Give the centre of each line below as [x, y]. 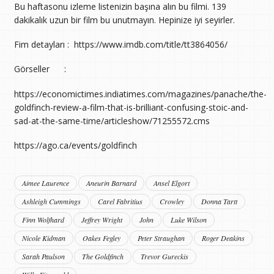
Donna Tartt [219, 201]
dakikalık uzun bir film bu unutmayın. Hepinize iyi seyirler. [124, 20]
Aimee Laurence [45, 183]
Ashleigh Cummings [51, 201]
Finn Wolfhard [43, 219]
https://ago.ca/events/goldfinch [75, 145]
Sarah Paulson [43, 256]
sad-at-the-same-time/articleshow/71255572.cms [112, 120]
